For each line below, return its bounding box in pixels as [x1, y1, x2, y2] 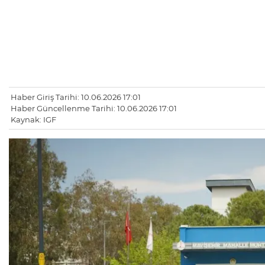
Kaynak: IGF [11, 115, 56, 125]
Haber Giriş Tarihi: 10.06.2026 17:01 [11, 92, 141, 102]
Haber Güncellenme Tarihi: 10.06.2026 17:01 [11, 104, 177, 114]
